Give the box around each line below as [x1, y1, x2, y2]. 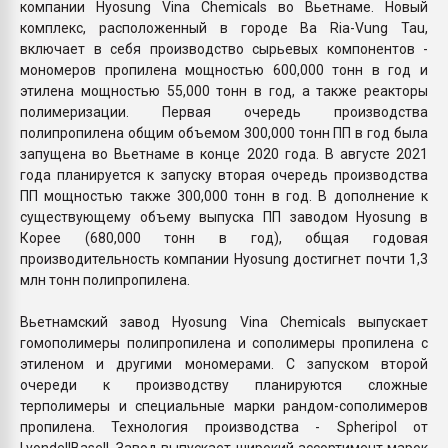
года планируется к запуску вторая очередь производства [20, 166, 428, 183]
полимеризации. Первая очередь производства [20, 103, 428, 120]
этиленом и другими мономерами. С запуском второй [20, 355, 428, 372]
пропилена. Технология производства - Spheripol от [20, 418, 428, 435]
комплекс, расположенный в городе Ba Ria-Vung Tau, [20, 19, 428, 36]
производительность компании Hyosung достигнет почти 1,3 [20, 250, 428, 267]
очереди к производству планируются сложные [20, 376, 428, 393]
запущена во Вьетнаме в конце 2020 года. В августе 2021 [20, 145, 428, 162]
